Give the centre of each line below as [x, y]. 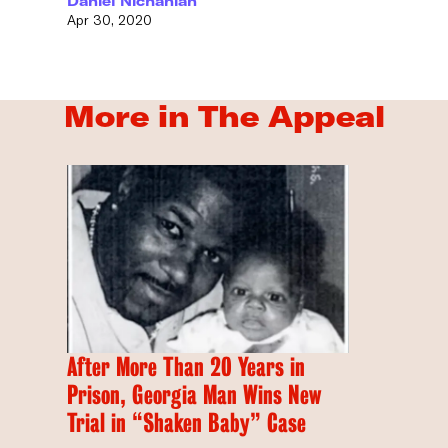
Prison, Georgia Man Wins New [194, 394]
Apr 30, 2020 [110, 19]
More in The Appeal [224, 116]
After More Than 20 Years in [186, 366]
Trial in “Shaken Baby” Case [187, 422]
